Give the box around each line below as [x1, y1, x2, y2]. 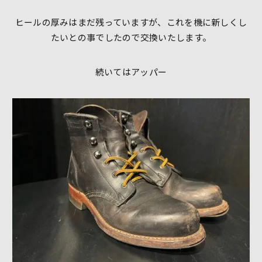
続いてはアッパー [95, 65, 167, 78]
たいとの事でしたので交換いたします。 [50, 31, 212, 44]
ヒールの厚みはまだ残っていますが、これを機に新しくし [15, 16, 247, 29]
